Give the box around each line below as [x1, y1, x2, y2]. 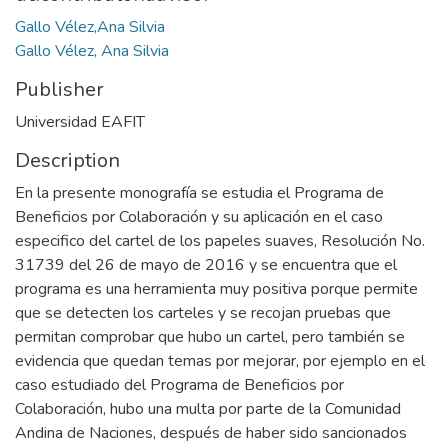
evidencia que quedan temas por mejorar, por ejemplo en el [15, 350, 425, 372]
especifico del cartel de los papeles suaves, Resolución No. [15, 230, 425, 252]
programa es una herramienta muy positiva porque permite [15, 278, 418, 300]
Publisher [15, 76, 104, 103]
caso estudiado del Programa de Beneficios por [15, 374, 344, 396]
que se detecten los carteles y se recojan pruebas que [15, 302, 391, 324]
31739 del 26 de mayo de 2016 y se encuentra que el [15, 254, 397, 276]
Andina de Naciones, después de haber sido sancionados [15, 422, 407, 444]
